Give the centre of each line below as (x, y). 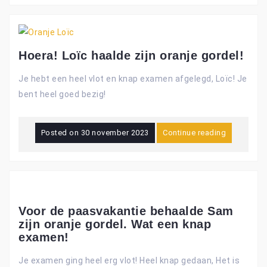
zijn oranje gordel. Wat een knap (115, 224)
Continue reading (195, 133)
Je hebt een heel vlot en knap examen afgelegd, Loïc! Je (133, 79)
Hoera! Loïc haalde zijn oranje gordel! (131, 56)
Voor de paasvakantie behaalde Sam (126, 211)
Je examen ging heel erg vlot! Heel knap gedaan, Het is (129, 261)
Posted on (61, 133)
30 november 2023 (115, 133)
